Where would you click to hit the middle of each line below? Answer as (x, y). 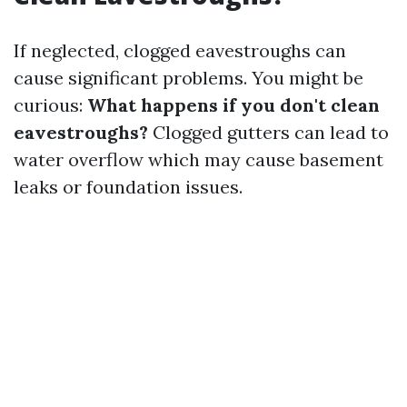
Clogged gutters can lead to (268, 132)
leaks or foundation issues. (128, 187)
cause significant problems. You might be (189, 78)
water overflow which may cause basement (199, 159)
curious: (50, 105)
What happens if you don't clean (233, 105)
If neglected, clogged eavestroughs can (180, 50)
